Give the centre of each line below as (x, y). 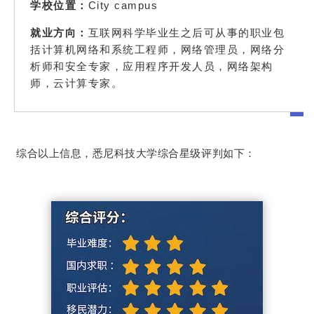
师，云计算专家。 (76, 83)
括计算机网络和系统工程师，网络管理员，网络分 (157, 49)
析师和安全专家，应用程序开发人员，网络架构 (152, 66)
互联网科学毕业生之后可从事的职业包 (186, 32)
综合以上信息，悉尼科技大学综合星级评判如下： (136, 153)
